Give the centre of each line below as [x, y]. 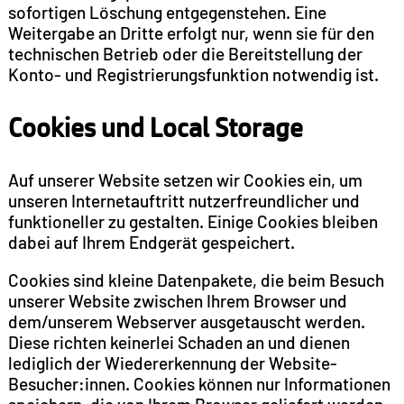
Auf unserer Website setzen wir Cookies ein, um [185, 180]
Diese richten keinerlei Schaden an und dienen [179, 343]
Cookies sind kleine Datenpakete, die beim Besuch [196, 280]
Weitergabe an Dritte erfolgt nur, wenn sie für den [191, 33]
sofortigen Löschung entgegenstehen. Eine [167, 13]
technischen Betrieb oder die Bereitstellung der [185, 54]
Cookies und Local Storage [155, 128]
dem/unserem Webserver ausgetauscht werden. [186, 322]
